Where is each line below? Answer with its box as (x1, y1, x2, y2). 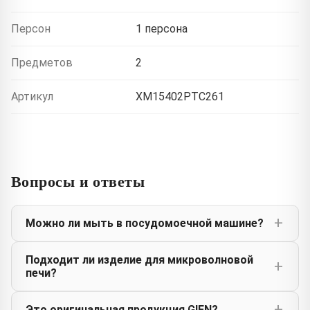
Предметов (11, 55, 73, 69)
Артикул (11, 89, 53, 103)
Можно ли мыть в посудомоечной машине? (26, 216, 264, 230)
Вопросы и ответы (11, 169, 145, 192)
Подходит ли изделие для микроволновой (26, 253, 253, 266)
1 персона (136, 21, 188, 35)
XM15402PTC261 (136, 89, 224, 103)
